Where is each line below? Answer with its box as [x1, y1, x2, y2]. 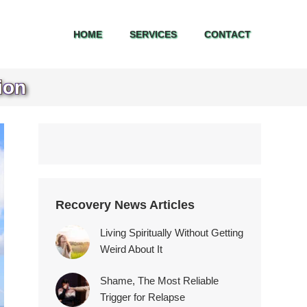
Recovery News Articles [56, 198, 195, 212]
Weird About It [100, 243, 162, 255]
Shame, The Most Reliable [100, 275, 219, 286]
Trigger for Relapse [100, 291, 185, 303]
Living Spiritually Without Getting [100, 227, 243, 238]
